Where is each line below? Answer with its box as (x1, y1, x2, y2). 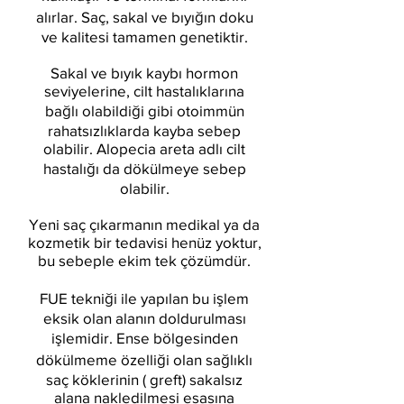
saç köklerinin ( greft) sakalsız (46, 371, 243, 388)
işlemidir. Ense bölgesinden (50, 329, 238, 346)
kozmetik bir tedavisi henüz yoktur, (27, 234, 262, 251)
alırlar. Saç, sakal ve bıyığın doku (35, 8, 253, 25)
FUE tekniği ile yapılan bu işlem (40, 289, 249, 307)
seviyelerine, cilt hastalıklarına (44, 82, 244, 99)
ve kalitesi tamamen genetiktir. (41, 28, 248, 45)
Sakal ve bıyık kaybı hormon (50, 64, 238, 81)
